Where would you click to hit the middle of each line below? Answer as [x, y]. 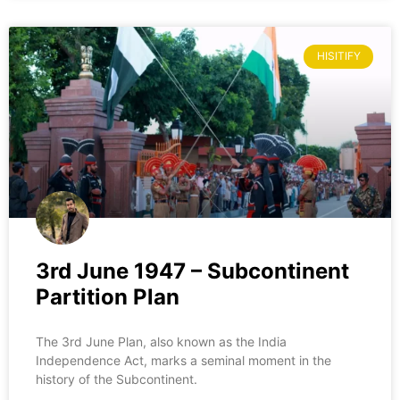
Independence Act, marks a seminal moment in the [183, 361]
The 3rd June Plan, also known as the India [161, 342]
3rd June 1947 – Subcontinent [192, 271]
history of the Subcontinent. [117, 379]
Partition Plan [108, 297]
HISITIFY [338, 56]
